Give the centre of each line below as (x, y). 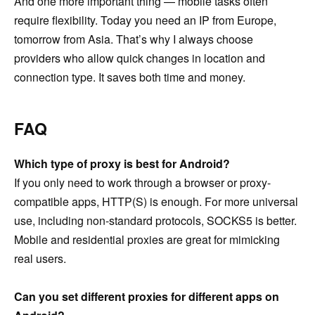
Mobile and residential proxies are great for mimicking (147, 240)
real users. (40, 259)
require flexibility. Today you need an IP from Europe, (145, 20)
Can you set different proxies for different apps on (147, 297)
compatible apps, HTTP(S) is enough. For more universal (156, 202)
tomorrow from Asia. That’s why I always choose (134, 39)
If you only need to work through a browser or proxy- (142, 183)
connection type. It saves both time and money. (130, 77)
